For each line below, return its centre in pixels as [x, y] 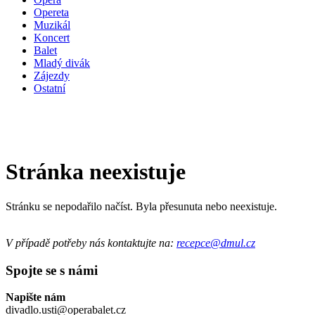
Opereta [51, 12]
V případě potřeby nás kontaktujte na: [91, 243]
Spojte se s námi [52, 270]
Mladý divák [62, 63]
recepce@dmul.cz [216, 243]
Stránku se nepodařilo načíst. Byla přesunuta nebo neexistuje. [141, 206]
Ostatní [50, 88]
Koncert [52, 38]
